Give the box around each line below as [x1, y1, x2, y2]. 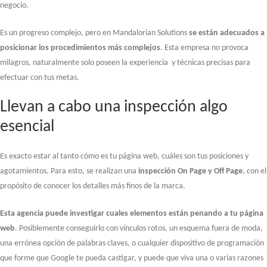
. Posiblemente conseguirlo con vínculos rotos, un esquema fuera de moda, [15, 223, 263, 233]
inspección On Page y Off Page [138, 166, 243, 176]
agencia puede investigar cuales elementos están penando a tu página [17, 209, 263, 218]
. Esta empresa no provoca [160, 43, 249, 52]
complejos [124, 43, 160, 52]
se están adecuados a [189, 28, 265, 38]
